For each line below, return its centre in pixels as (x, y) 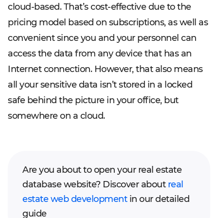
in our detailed (158, 199)
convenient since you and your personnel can (102, 38)
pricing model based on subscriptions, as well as (108, 22)
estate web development (75, 199)
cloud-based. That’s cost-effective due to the (100, 7)
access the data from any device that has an (100, 54)
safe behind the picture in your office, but (93, 100)
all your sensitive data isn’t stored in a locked (100, 85)
